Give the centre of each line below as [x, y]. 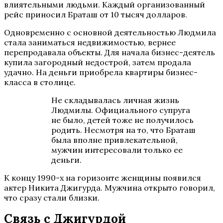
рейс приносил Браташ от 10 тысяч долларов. [96, 14]
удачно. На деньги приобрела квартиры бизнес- [101, 72]
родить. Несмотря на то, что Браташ [123, 130]
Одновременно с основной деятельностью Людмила [110, 32]
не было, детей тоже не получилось [122, 120]
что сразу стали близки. [52, 197]
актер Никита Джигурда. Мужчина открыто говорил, [110, 187]
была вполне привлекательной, [114, 140]
